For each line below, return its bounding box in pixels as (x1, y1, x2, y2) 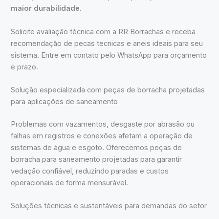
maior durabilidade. (11, 4, 82, 13)
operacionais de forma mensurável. (11, 178, 129, 187)
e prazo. (11, 62, 39, 71)
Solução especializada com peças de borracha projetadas (11, 86, 205, 95)
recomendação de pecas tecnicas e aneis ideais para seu (11, 39, 203, 48)
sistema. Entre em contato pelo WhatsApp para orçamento (11, 50, 207, 60)
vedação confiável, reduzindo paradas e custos (11, 166, 169, 175)
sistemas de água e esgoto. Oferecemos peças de (11, 143, 182, 152)
